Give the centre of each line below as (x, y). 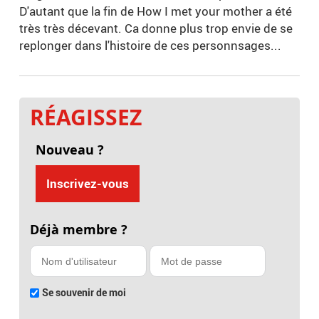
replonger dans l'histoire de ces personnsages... (151, 46)
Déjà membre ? (79, 230)
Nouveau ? (69, 150)
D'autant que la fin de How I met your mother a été (156, 11)
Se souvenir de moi (84, 293)
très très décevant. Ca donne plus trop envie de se (156, 28)
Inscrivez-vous (87, 184)
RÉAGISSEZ (86, 117)
